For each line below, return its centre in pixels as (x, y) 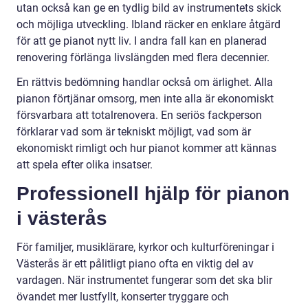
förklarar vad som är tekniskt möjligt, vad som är (134, 132)
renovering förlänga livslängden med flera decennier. (143, 58)
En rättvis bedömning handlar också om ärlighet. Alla (145, 82)
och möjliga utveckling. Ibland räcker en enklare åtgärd (148, 25)
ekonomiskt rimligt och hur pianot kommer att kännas (146, 148)
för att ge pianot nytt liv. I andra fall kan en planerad (142, 41)
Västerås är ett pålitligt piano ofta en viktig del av (135, 264)
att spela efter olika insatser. (85, 165)
